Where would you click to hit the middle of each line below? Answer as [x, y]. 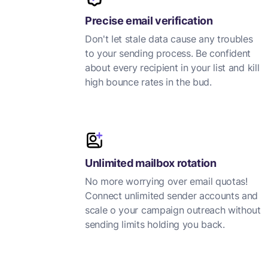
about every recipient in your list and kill [172, 68]
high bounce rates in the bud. [148, 82]
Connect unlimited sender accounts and [172, 196]
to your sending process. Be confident [168, 53]
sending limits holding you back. [155, 224]
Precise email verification [149, 21]
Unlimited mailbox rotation [151, 163]
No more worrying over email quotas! [166, 181]
